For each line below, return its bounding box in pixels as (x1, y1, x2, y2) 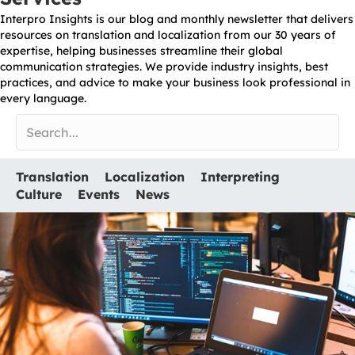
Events (78, 186, 120, 203)
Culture (16, 186, 62, 203)
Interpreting (200, 169, 280, 185)
